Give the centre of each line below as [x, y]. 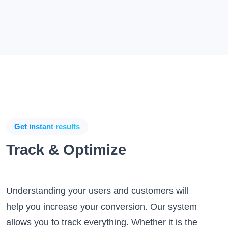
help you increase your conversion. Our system [102, 207]
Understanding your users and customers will [97, 191]
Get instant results [47, 127]
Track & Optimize [66, 150]
